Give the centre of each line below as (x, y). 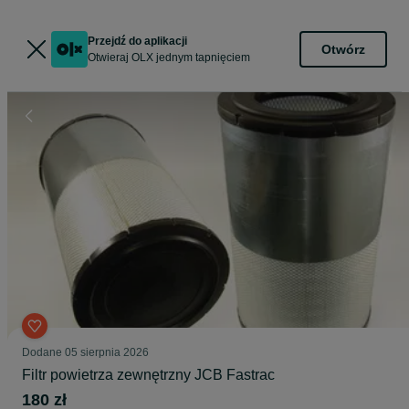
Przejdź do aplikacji (137, 41)
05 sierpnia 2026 (107, 352)
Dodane (43, 352)
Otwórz (343, 49)
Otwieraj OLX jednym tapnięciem (169, 58)
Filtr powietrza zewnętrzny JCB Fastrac (148, 375)
